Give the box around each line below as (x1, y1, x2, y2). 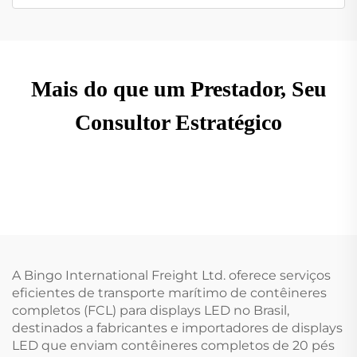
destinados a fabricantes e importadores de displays (12, 320, 343, 335)
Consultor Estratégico (75, 109, 282, 135)
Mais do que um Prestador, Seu (30, 76, 327, 101)
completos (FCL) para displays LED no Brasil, (12, 302, 289, 318)
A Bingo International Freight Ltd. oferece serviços (12, 267, 331, 283)
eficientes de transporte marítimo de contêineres (12, 284, 327, 300)
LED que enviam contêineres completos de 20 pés (12, 337, 335, 353)
